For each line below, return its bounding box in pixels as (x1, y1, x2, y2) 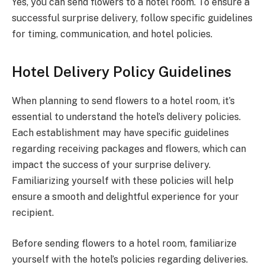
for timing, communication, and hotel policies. (12, 28, 212, 40)
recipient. (12, 207, 54, 219)
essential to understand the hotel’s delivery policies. (12, 111, 241, 123)
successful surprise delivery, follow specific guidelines (12, 12, 253, 24)
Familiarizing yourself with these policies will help (12, 175, 234, 187)
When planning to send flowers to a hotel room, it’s (12, 95, 235, 107)
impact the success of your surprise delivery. (12, 159, 211, 171)
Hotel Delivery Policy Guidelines (12, 63, 231, 80)
